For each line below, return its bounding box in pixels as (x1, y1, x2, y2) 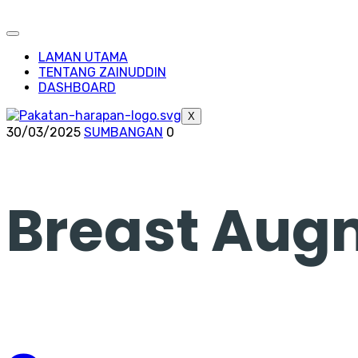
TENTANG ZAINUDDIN (38, 65, 166, 80)
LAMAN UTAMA (38, 50, 128, 65)
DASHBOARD (38, 80, 116, 95)
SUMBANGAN (84, 125, 163, 140)
